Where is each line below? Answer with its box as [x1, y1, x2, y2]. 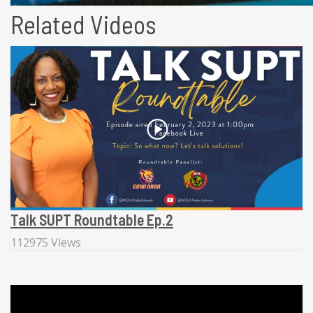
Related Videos [10, 9, 156, 40]
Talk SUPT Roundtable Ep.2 [10, 210, 173, 229]
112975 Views [10, 235, 81, 251]
